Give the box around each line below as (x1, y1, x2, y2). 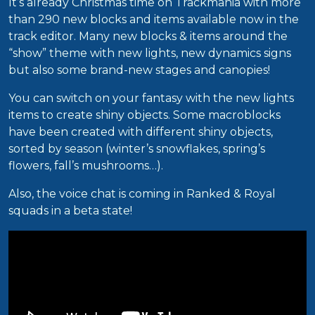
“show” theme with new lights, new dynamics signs (8, 46, 291, 60)
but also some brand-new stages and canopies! (8, 63, 270, 77)
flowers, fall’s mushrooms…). (8, 159, 163, 173)
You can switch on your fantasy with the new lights (8, 91, 294, 105)
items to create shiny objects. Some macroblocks (8, 108, 281, 122)
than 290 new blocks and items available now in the (8, 13, 299, 27)
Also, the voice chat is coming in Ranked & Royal (8, 187, 276, 201)
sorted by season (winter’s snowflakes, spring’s (8, 142, 265, 156)
